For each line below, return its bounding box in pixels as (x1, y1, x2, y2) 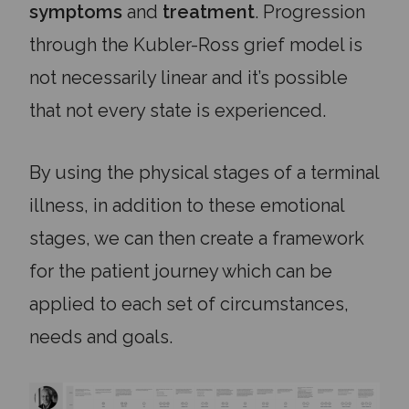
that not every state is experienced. (29, 100, 330, 121)
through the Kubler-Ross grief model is (29, 34, 362, 56)
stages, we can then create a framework (29, 227, 364, 249)
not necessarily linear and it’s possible (29, 67, 348, 89)
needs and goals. (29, 326, 173, 348)
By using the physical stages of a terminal (29, 162, 379, 184)
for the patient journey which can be (29, 260, 332, 282)
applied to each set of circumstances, (29, 293, 349, 315)
